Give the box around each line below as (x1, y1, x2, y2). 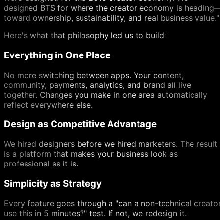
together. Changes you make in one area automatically (4, 89, 207, 100)
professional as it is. (4, 159, 78, 169)
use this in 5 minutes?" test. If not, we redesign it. (4, 208, 187, 218)
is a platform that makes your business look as (4, 149, 178, 159)
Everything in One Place (4, 49, 110, 61)
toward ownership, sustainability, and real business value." (4, 13, 219, 23)
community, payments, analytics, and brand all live (4, 80, 191, 90)
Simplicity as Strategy (4, 177, 102, 189)
